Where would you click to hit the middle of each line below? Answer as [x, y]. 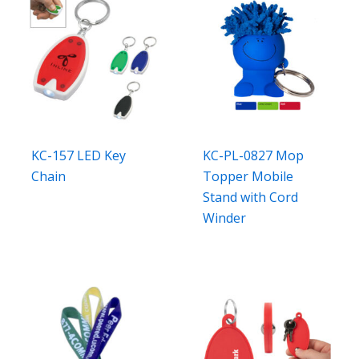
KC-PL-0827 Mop [254, 156]
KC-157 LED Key [79, 156]
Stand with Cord [251, 198]
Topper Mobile [248, 177]
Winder [225, 218]
